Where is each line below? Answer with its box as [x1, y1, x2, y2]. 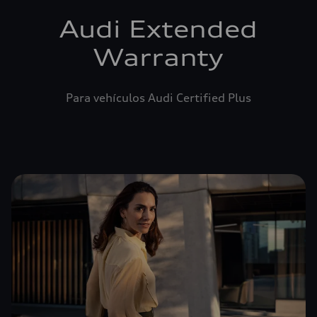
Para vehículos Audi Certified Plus [66, 91, 251, 105]
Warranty [93, 44, 224, 71]
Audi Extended [59, 16, 258, 43]
